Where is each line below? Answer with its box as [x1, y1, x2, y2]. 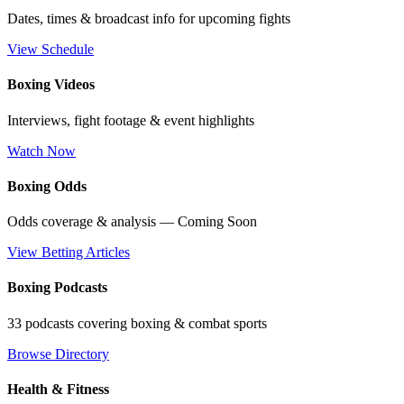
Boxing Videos [7, 77, 95, 93]
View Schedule [7, 41, 94, 58]
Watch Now [7, 142, 76, 159]
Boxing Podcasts [7, 280, 107, 296]
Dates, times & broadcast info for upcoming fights [7, 11, 290, 27]
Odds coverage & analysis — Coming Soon [7, 214, 257, 230]
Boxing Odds [7, 178, 87, 194]
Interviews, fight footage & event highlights [7, 112, 254, 128]
